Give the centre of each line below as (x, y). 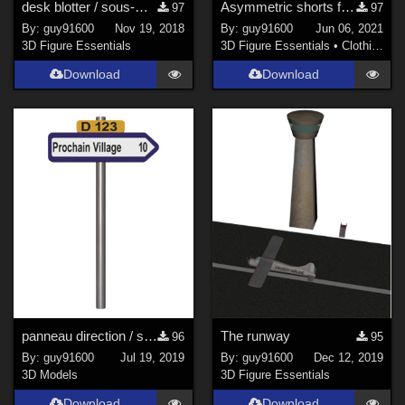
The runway (255, 335)
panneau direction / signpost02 (151, 335)
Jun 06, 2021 (349, 29)
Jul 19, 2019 (153, 358)
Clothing (356, 46)
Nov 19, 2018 (150, 29)
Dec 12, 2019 (348, 358)
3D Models (50, 375)
